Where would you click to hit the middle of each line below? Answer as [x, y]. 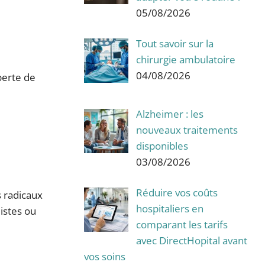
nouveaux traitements [187, 130]
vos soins [105, 257]
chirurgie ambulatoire [185, 60]
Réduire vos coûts [177, 193]
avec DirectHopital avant [191, 241]
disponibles [162, 146]
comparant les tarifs [182, 225]
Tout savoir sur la [174, 44]
